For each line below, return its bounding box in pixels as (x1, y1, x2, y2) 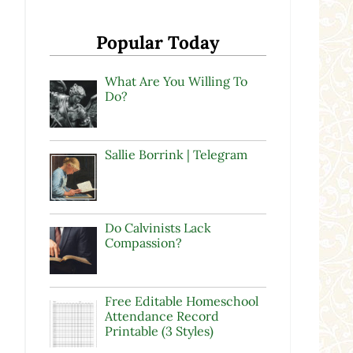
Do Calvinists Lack (104, 219, 211, 236)
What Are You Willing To (104, 72, 247, 89)
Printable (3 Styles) (104, 322, 214, 339)
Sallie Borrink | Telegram (104, 146, 247, 162)
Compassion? (104, 234, 182, 251)
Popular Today (95, 30, 220, 54)
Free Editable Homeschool (104, 292, 258, 309)
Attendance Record (104, 307, 219, 324)
